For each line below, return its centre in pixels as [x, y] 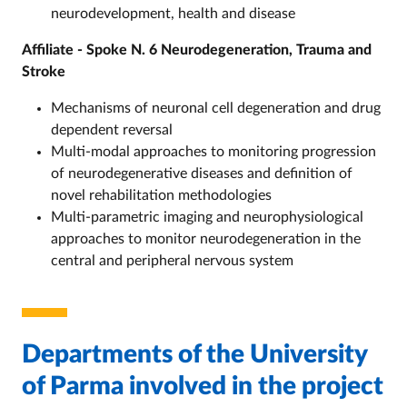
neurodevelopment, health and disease [173, 13]
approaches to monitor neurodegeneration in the [206, 238]
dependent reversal [112, 129]
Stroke [44, 71]
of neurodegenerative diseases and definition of [202, 173]
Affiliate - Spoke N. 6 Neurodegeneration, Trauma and [197, 50]
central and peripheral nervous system [172, 260]
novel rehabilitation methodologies [161, 195]
